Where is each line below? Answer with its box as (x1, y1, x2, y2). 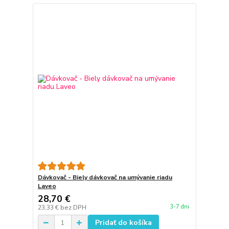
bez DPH (60, 203, 86, 212)
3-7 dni (169, 202, 189, 211)
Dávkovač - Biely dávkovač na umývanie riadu (37, 173, 172, 182)
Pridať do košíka (95, 218, 152, 228)
